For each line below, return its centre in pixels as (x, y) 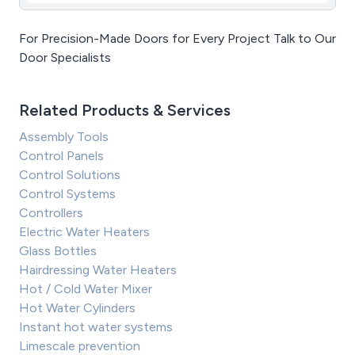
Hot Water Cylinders (77, 307)
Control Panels (61, 155)
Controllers (51, 212)
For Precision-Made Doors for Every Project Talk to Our (177, 38)
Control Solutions (70, 174)
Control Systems (67, 193)
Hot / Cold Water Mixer (86, 288)
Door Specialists (65, 57)
